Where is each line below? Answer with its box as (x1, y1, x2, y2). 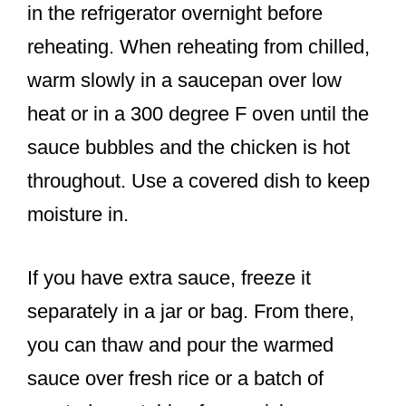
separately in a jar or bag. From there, (27, 300, 354, 324)
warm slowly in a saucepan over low (27, 69, 342, 92)
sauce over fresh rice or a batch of (27, 367, 324, 391)
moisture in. (27, 203, 129, 227)
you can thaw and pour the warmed (27, 333, 333, 357)
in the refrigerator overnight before (27, 2, 323, 25)
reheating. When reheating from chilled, (27, 35, 370, 59)
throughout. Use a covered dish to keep (27, 169, 370, 193)
